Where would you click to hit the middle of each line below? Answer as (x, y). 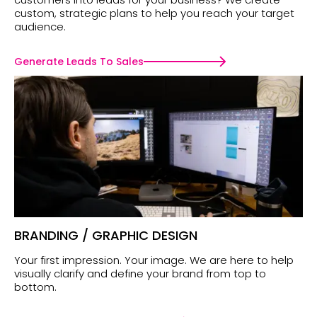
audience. (40, 27)
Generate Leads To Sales (79, 62)
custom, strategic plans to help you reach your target (154, 13)
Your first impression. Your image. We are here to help (154, 260)
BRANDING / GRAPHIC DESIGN (106, 236)
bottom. (35, 287)
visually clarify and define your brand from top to (140, 274)
